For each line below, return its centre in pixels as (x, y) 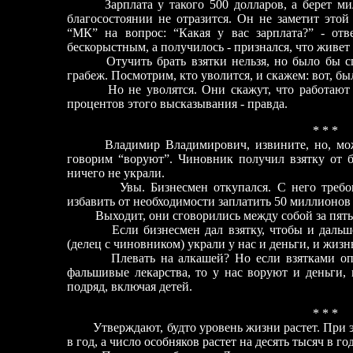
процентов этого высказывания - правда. (177, 104)
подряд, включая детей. (130, 286)
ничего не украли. (116, 173)
